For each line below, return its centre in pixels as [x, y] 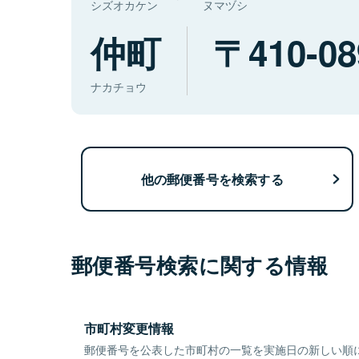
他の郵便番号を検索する [212, 179]
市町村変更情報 [129, 329]
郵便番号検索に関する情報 [200, 265]
